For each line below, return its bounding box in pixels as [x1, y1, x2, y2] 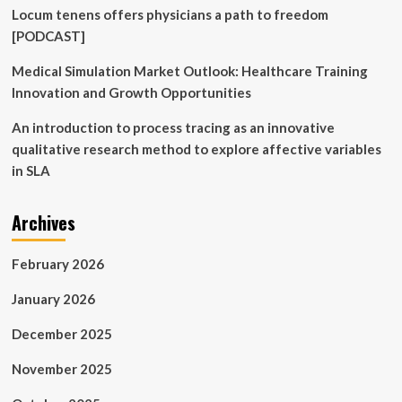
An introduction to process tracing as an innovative [11, 119, 335, 135]
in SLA [11, 162, 50, 179]
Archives [11, 209, 75, 236]
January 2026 [11, 291, 95, 307]
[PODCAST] [11, 28, 85, 44]
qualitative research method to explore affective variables [11, 141, 381, 157]
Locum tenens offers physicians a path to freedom [11, 6, 328, 22]
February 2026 [11, 256, 104, 272]
